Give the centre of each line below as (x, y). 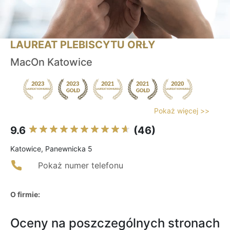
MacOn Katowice (51, 62)
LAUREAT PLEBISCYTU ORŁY (83, 45)
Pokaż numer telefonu (81, 166)
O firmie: (25, 195)
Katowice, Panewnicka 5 (51, 149)
